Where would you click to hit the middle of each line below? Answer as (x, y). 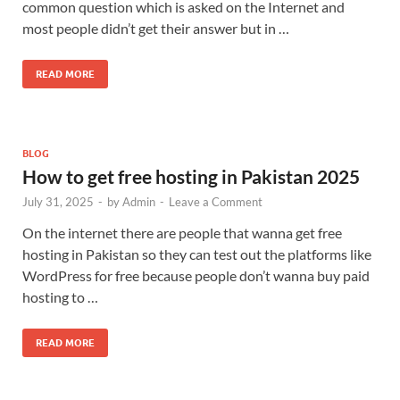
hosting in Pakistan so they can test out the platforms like (197, 254)
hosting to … (60, 296)
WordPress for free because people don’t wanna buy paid (196, 275)
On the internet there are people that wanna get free (182, 232)
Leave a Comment (216, 201)
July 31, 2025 (58, 201)
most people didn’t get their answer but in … (156, 28)
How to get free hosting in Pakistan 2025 (191, 176)
